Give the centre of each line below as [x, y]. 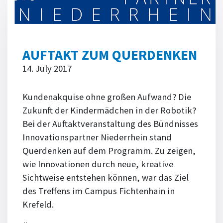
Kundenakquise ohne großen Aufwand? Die [107, 97]
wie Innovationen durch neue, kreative [98, 164]
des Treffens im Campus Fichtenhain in [99, 191]
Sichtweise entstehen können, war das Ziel [106, 177]
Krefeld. [38, 204]
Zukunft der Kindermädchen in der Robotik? [109, 110]
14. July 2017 [47, 68]
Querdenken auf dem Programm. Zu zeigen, [109, 150]
